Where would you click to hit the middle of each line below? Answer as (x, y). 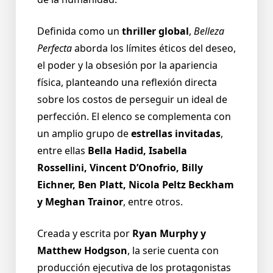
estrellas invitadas (176, 134)
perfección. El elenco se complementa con (134, 117)
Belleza (209, 31)
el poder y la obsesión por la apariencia (127, 66)
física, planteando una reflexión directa (127, 83)
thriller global (155, 31)
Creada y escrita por (83, 234)
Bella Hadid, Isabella (137, 151)
